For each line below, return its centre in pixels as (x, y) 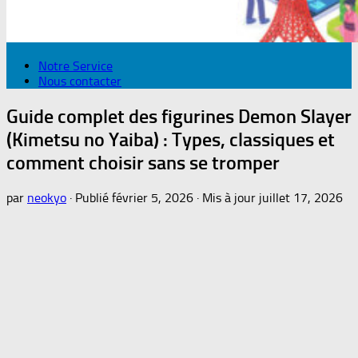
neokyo (47, 197)
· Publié (91, 197)
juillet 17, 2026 (301, 197)
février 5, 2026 (153, 197)
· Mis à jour (226, 197)
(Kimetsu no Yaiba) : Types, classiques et (171, 139)
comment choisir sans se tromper (143, 162)
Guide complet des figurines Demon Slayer (179, 116)
